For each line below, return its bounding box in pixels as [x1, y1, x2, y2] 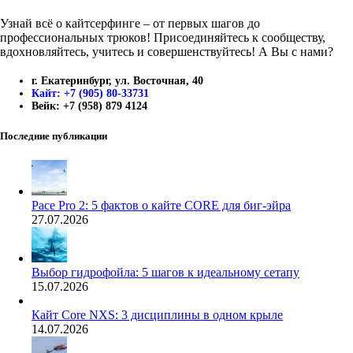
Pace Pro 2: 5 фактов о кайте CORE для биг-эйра [32, 199, 291, 213]
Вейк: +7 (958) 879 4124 [32, 99, 147, 112]
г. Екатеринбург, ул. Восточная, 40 [32, 74, 203, 87]
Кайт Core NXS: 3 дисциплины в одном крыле [32, 308, 283, 322]
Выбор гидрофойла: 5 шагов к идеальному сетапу [32, 266, 299, 280]
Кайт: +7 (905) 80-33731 [32, 87, 149, 99]
